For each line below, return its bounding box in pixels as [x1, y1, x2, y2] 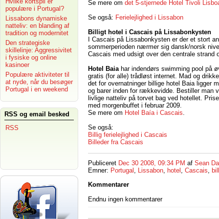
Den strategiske [5, 39, 50, 46]
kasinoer [5, 61, 29, 68]
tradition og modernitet [5, 29, 68, 37]
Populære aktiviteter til [5, 71, 69, 78]
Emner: [88, 167, 110, 175]
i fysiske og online [5, 54, 57, 61]
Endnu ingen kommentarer [88, 196, 162, 203]
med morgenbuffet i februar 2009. [88, 101, 182, 109]
